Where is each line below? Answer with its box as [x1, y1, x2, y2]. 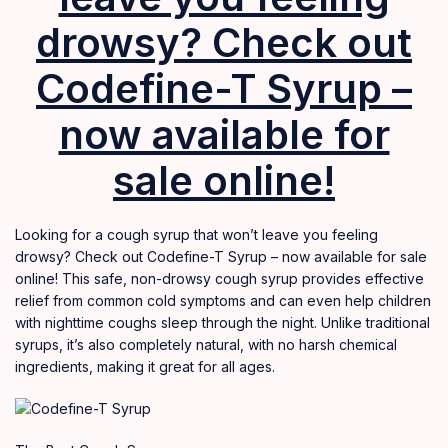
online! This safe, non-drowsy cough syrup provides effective [15, 269, 424, 287]
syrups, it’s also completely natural [15, 335, 240, 353]
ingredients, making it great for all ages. [15, 357, 275, 375]
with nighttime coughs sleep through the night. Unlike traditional [15, 313, 430, 331]
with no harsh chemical [244, 335, 397, 353]
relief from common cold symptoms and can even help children [15, 291, 431, 309]
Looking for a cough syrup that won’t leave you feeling [15, 225, 378, 243]
